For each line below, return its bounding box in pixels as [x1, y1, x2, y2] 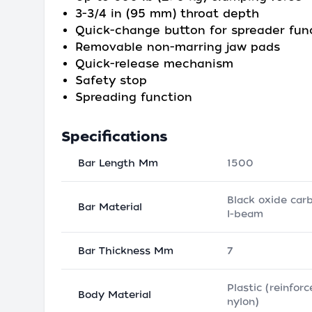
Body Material [78, 289, 151, 300]
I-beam [227, 208, 263, 219]
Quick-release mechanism [75, 57, 233, 70]
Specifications [61, 128, 168, 145]
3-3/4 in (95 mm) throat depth [75, 7, 259, 20]
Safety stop [75, 74, 147, 87]
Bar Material [78, 201, 142, 212]
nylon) [227, 296, 259, 307]
